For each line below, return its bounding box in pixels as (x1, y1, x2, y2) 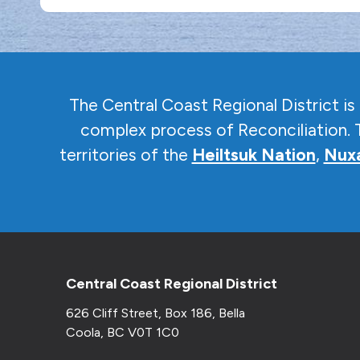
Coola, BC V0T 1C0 (66, 325, 179, 340)
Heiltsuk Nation (191, 145, 316, 165)
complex (80, 120, 146, 140)
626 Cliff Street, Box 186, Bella (66, 305, 245, 321)
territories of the (59, 145, 188, 165)
